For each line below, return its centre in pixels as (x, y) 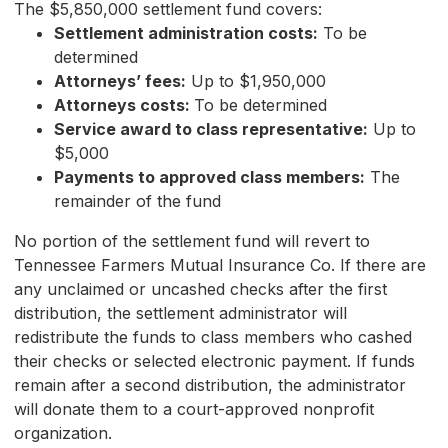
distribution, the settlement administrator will (180, 313)
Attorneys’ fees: (120, 81)
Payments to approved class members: (209, 177)
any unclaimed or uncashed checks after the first (200, 289)
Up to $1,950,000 (256, 81)
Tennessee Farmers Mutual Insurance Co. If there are (220, 265)
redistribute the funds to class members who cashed (213, 337)
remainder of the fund (137, 201)
